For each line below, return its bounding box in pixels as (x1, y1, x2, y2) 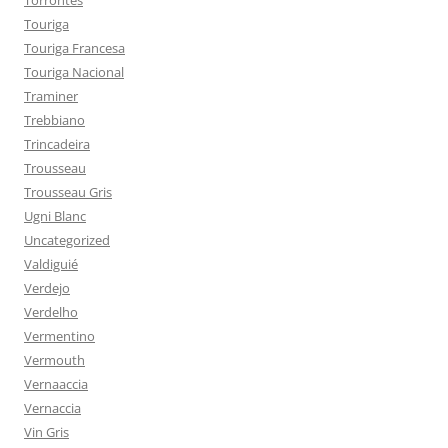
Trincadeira (24, 135, 90, 153)
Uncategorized (24, 231, 110, 249)
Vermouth (24, 351, 85, 369)
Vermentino (24, 327, 95, 345)
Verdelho (24, 303, 78, 321)
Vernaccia (24, 399, 81, 417)
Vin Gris (24, 423, 69, 441)
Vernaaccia (24, 375, 88, 393)
